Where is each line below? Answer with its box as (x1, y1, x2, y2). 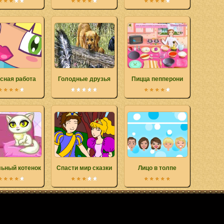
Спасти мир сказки (56, 164, 112, 171)
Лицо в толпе (137, 164, 176, 171)
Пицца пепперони (131, 75, 183, 82)
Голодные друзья (57, 75, 110, 82)
